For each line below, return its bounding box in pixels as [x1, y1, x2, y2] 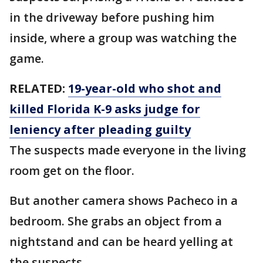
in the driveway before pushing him [9, 9, 214, 25]
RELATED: [9, 80, 68, 96]
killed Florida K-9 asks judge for [9, 101, 200, 117]
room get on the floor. [9, 163, 134, 178]
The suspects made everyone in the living [9, 142, 246, 158]
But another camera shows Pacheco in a [9, 193, 238, 208]
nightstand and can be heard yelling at [9, 234, 233, 249]
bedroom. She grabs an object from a [9, 213, 222, 229]
